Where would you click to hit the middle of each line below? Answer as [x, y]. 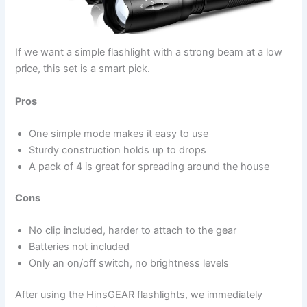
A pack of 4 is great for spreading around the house [149, 166]
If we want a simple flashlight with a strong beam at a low [149, 52]
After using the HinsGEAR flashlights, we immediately [139, 295]
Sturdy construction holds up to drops [118, 150]
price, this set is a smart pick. [83, 69]
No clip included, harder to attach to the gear [133, 231]
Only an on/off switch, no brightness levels [129, 263]
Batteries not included [79, 247]
